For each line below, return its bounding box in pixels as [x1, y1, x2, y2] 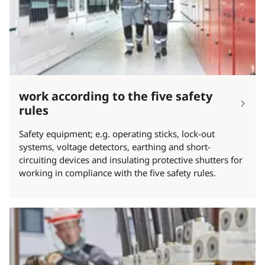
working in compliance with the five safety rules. [19, 166, 216, 179]
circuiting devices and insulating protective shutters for [19, 153, 243, 166]
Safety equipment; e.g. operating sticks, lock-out [19, 127, 215, 140]
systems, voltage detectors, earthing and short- [19, 140, 211, 153]
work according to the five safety [19, 88, 212, 104]
